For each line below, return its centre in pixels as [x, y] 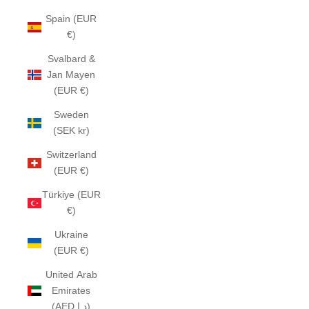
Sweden [71, 114]
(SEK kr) [71, 130]
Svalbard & [71, 59]
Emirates [71, 290]
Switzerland [71, 154]
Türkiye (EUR [71, 195]
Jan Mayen [71, 74]
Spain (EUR [71, 19]
